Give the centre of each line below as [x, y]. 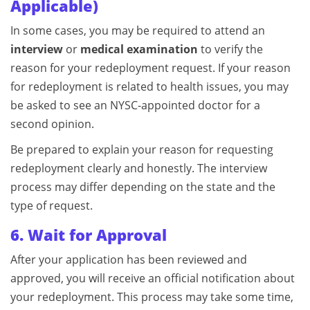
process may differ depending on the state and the [143, 186]
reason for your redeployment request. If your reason [151, 67]
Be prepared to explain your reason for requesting [142, 149]
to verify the [230, 49]
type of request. [52, 205]
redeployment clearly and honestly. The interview [139, 168]
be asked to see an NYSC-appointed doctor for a [135, 105]
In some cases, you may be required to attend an [138, 30]
